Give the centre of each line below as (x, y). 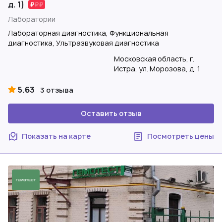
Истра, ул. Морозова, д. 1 (157, 69)
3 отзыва (57, 90)
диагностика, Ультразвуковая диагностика (83, 43)
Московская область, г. (154, 59)
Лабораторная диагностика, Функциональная (88, 33)
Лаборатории (32, 19)
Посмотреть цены (181, 136)
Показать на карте (56, 136)
